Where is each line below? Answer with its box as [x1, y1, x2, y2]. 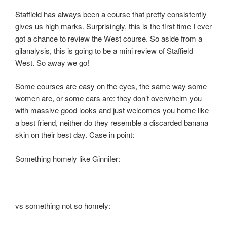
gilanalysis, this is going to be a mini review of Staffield [15, 45, 193, 56]
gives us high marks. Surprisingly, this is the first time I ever [15, 20, 212, 31]
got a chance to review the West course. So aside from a [15, 32, 202, 44]
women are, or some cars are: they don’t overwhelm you [15, 93, 202, 103]
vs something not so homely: [15, 200, 110, 211]
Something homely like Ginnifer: [15, 153, 120, 164]
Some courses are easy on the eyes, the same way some [15, 81, 207, 91]
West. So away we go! [15, 57, 89, 68]
